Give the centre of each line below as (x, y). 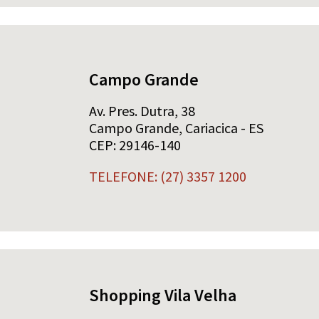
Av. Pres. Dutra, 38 (142, 110)
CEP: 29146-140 (135, 145)
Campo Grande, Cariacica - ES (176, 127)
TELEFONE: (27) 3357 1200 (168, 176)
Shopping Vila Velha (163, 295)
